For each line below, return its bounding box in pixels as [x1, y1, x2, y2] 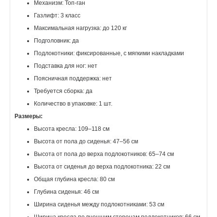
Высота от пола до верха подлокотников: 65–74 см [34, 151, 174, 158]
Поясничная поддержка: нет [34, 75, 112, 82]
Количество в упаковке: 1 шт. [34, 100, 112, 108]
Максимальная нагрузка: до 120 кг [34, 25, 127, 32]
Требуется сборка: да [34, 88, 93, 95]
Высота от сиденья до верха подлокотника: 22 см [34, 163, 170, 170]
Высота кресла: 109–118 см [34, 125, 109, 133]
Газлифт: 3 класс [34, 12, 80, 19]
